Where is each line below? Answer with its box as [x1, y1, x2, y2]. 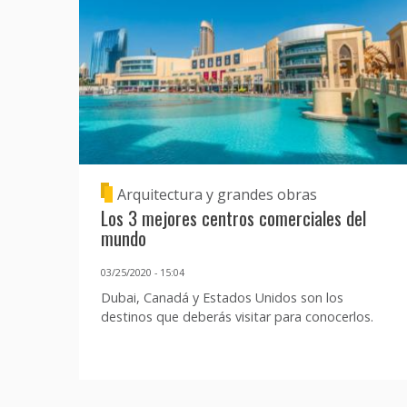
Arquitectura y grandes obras [117, 184, 318, 204]
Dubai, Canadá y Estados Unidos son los [101, 289, 343, 307]
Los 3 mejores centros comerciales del [101, 203, 366, 232]
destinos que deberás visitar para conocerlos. [101, 308, 373, 326]
